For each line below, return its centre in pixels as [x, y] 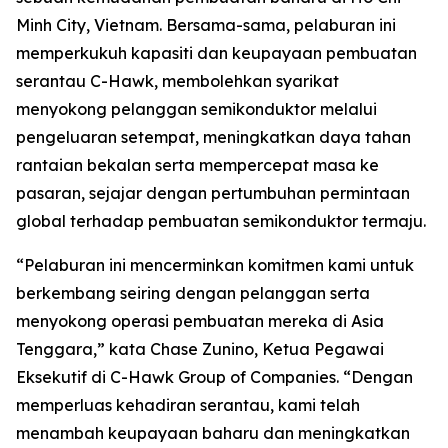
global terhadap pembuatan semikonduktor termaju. [221, 221]
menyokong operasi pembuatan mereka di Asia [200, 321]
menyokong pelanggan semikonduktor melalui [196, 109]
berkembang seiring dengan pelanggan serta [193, 293]
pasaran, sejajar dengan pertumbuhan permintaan [213, 193]
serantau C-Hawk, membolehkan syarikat [177, 81]
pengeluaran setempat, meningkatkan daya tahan [213, 137]
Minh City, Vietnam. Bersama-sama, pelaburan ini [206, 25]
